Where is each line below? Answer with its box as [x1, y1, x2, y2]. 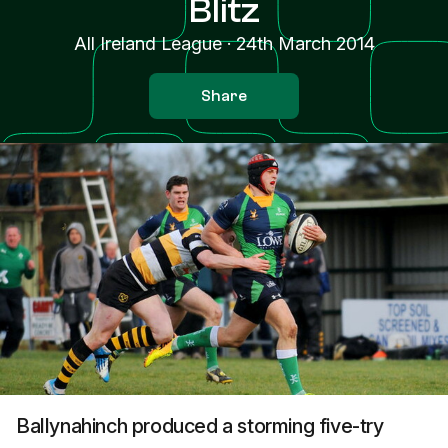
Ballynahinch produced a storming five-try [16, 414, 384, 438]
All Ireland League [73, 33, 222, 54]
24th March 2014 [235, 33, 375, 54]
